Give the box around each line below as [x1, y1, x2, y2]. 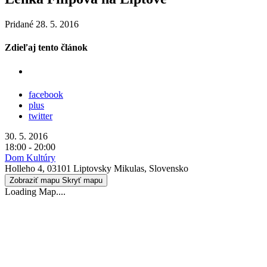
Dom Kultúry [5, 152, 55, 163]
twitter [29, 110, 52, 121]
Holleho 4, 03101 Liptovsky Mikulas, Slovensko [5, 163, 188, 173]
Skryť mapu [62, 175, 103, 185]
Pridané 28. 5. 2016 [5, 19, 79, 30]
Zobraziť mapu [10, 175, 60, 185]
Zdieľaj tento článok [5, 42, 88, 53]
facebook [29, 89, 63, 100]
